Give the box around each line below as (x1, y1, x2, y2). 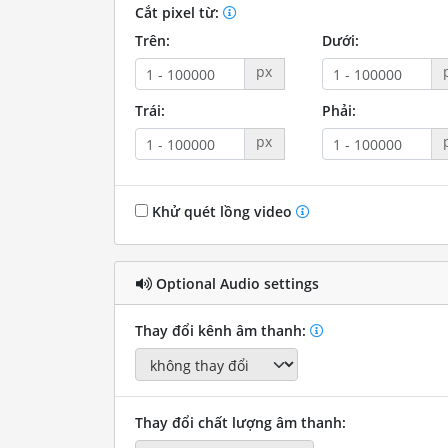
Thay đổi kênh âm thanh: (134, 321, 310, 341)
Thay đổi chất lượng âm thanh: (134, 412, 346, 432)
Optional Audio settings (151, 273, 319, 293)
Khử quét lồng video (147, 202, 296, 222)
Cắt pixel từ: (134, 3, 223, 23)
